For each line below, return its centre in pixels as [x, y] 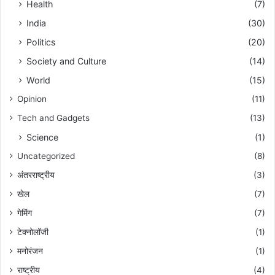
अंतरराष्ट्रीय [36, 175]
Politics [41, 42]
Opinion [32, 99]
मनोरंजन [30, 251]
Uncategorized [46, 156]
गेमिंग [25, 213]
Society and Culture [66, 61]
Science [42, 137]
